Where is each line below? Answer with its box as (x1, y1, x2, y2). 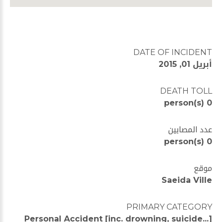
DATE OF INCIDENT (133, 48, 212, 57)
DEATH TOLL (160, 86, 212, 96)
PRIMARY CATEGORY (126, 202, 212, 212)
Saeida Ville (162, 175, 212, 185)
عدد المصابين (168, 125, 212, 134)
